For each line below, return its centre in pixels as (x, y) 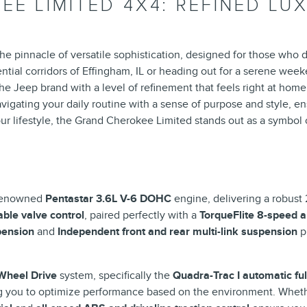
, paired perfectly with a (142, 215)
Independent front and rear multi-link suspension (177, 231)
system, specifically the (115, 275)
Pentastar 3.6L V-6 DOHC (108, 198)
